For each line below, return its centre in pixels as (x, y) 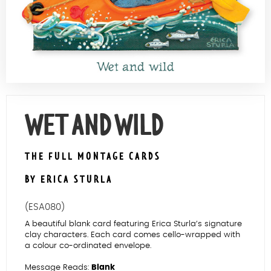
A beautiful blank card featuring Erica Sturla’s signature (133, 224)
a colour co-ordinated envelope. (88, 246)
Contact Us (135, 9)
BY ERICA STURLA (69, 180)
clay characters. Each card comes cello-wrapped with (132, 235)
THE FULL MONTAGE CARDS (93, 157)
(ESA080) (45, 207)
